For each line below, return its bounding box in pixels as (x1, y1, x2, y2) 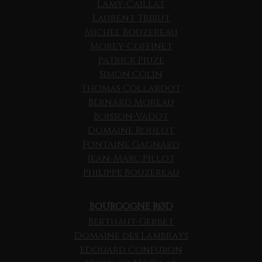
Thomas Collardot (81, 82, 181, 95)
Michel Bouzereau (84, 26, 178, 39)
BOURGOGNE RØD (89, 200, 173, 213)
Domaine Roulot (88, 124, 174, 137)
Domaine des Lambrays (74, 229, 188, 243)
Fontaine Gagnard (82, 138, 180, 151)
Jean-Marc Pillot (87, 152, 175, 166)
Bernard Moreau (88, 96, 174, 109)
